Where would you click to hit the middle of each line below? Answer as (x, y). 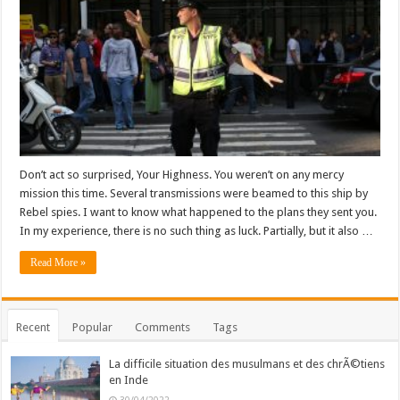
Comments (163, 327)
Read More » (58, 262)
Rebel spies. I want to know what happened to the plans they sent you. (199, 212)
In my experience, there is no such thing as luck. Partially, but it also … (197, 231)
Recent (33, 327)
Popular (93, 327)
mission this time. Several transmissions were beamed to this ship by (194, 193)
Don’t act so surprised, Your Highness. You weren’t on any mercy (182, 175)
